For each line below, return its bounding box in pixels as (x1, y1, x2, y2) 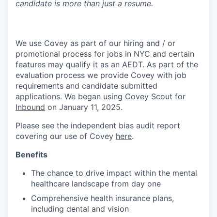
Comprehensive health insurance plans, (31, 193, 174, 203)
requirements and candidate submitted (15, 81, 157, 91)
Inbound (15, 102, 45, 112)
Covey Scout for (125, 92, 186, 101)
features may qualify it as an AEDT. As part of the (15, 60, 198, 69)
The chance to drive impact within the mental (31, 168, 197, 178)
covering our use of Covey (15, 131, 116, 141)
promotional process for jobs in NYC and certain (15, 49, 194, 59)
